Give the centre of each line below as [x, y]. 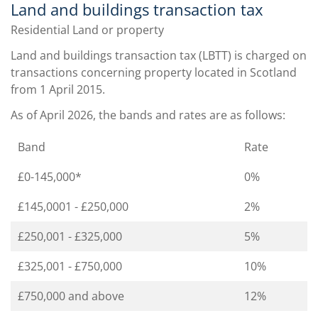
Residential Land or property [87, 29]
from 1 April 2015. [58, 89]
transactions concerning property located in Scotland [154, 72]
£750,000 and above [71, 296]
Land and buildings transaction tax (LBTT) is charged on [159, 55]
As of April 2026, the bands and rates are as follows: [148, 115]
